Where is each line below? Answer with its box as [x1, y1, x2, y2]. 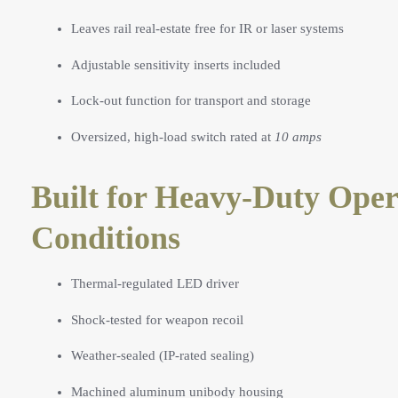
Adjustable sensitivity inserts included [71, 57, 281, 72]
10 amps [275, 129, 322, 144]
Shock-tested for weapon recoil [71, 312, 243, 327]
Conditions [31, 219, 180, 256]
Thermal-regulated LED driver [71, 276, 239, 291]
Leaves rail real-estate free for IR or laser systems [71, 21, 344, 36]
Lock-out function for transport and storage [71, 93, 311, 108]
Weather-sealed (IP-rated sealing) [71, 348, 254, 363]
